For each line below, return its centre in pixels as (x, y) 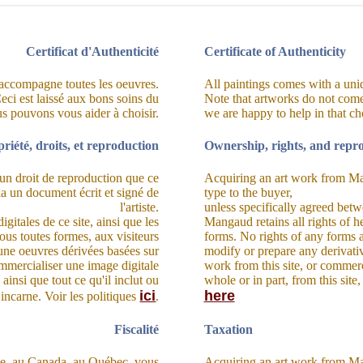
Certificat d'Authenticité (93, 51)
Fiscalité (137, 329)
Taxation (228, 329)
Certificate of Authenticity (275, 51)
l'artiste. (140, 207)
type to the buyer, (248, 192)
